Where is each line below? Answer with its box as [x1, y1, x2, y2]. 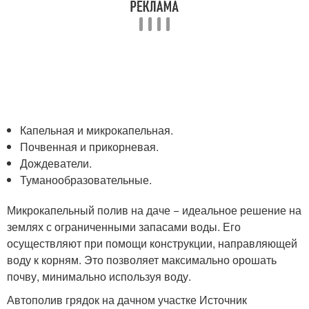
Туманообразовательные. [20, 172, 152, 188]
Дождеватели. [20, 155, 92, 172]
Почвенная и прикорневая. [20, 139, 159, 155]
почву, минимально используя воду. [7, 268, 191, 285]
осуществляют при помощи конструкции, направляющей [7, 235, 297, 252]
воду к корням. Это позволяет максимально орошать [7, 252, 277, 268]
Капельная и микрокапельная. [20, 122, 174, 139]
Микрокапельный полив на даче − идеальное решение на [7, 202, 301, 219]
